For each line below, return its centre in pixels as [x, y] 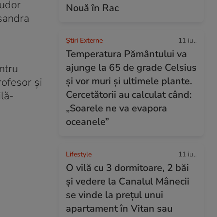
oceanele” [87, 122]
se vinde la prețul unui [115, 195]
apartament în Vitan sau [119, 209]
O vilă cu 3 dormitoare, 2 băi [127, 168]
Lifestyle [79, 154]
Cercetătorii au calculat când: [129, 95]
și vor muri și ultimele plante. [129, 81]
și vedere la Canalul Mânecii [128, 181]
